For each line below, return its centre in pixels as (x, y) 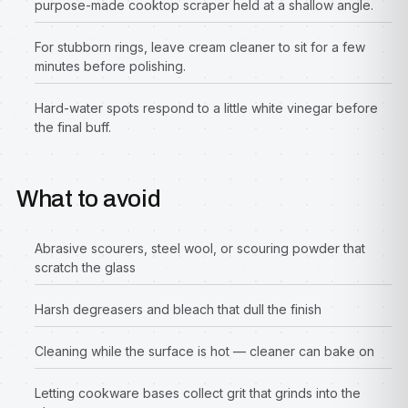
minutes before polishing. (110, 66)
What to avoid (89, 199)
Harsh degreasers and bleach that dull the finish (178, 309)
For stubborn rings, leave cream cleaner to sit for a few (200, 47)
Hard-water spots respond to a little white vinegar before (206, 108)
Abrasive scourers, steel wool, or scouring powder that (200, 248)
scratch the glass (85, 267)
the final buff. (73, 127)
